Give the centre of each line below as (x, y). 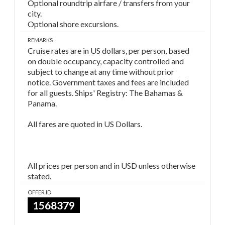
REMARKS (40, 40)
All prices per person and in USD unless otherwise (111, 166)
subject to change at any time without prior (101, 72)
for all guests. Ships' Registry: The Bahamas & (105, 93)
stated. (39, 176)
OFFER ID (39, 192)
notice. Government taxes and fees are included (108, 82)
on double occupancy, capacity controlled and (106, 61)
